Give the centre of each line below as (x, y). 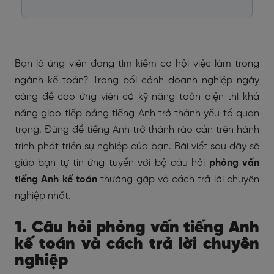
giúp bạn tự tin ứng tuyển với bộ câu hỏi (112, 163)
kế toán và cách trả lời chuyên (137, 244)
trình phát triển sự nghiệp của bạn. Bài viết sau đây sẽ (137, 146)
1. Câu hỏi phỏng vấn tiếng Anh (137, 228)
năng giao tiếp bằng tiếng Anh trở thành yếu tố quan (137, 113)
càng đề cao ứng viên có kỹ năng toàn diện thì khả (137, 97)
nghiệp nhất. (43, 196)
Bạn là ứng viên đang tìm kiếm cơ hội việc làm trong (137, 64)
